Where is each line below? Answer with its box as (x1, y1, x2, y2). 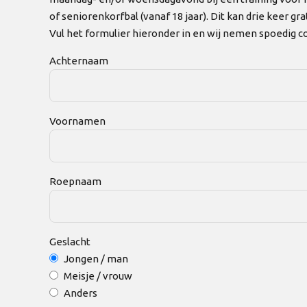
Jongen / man (63, 253, 128, 265)
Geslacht (49, 236, 90, 248)
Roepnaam (49, 175, 101, 188)
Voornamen (49, 115, 106, 127)
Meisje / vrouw (63, 270, 132, 282)
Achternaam (49, 55, 108, 67)
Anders (63, 287, 97, 299)
